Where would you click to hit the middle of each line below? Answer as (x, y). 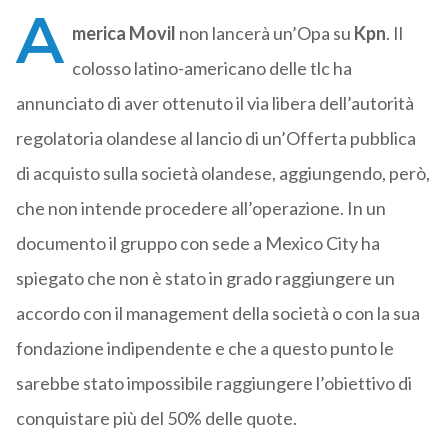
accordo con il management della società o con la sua (217, 313)
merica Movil (123, 33)
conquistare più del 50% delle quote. (156, 418)
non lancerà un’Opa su (264, 33)
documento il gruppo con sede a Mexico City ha (197, 243)
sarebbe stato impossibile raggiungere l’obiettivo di (213, 383)
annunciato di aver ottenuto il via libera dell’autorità (214, 103)
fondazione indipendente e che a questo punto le (204, 348)
